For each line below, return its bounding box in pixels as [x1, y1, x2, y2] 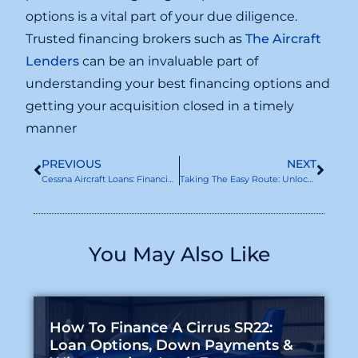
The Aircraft [245, 31, 322, 47]
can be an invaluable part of [79, 54, 259, 70]
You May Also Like [88, 242, 270, 267]
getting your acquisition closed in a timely [26, 98, 295, 114]
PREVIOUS [42, 157, 102, 172]
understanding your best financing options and [26, 76, 331, 92]
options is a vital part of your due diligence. [26, 9, 298, 25]
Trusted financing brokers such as [26, 31, 246, 47]
